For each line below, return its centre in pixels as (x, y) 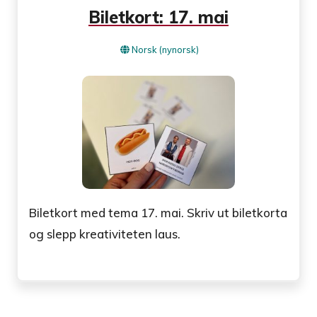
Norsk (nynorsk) (165, 49)
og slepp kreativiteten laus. (105, 234)
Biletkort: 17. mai (158, 17)
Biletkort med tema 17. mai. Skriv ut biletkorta (158, 213)
